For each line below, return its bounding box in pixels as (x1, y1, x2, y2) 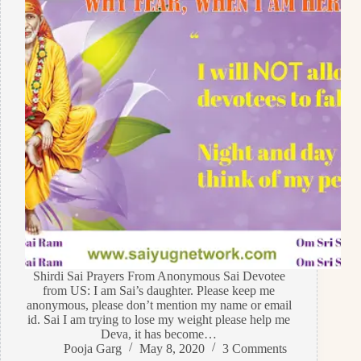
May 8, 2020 (139, 341, 205, 355)
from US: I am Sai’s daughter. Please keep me (43, 283, 276, 297)
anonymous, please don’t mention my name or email (26, 297, 292, 312)
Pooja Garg (63, 341, 122, 355)
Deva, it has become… (101, 326, 218, 341)
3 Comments (222, 341, 287, 355)
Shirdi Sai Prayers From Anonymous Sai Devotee (32, 268, 285, 283)
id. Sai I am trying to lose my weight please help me (27, 312, 291, 326)
